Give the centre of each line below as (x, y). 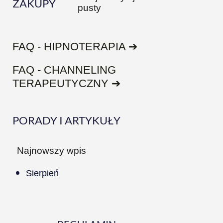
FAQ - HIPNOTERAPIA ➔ (75, 47)
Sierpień (42, 173)
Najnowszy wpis (52, 151)
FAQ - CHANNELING (64, 70)
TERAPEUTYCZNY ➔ (66, 84)
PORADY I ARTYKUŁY (66, 120)
